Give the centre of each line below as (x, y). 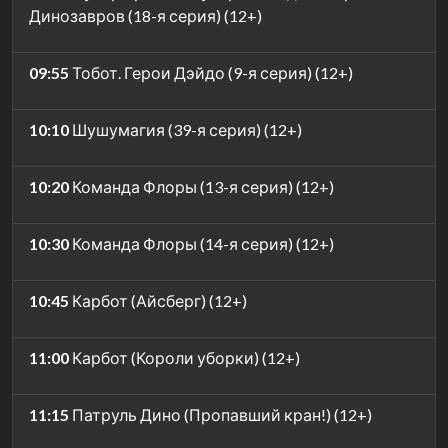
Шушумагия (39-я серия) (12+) (185, 129)
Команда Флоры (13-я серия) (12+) (201, 186)
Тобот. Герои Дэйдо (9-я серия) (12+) (211, 72)
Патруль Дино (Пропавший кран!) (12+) (220, 414)
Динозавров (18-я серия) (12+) (145, 15)
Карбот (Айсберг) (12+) (158, 300)
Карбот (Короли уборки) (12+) (184, 357)
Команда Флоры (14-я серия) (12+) (201, 243)
